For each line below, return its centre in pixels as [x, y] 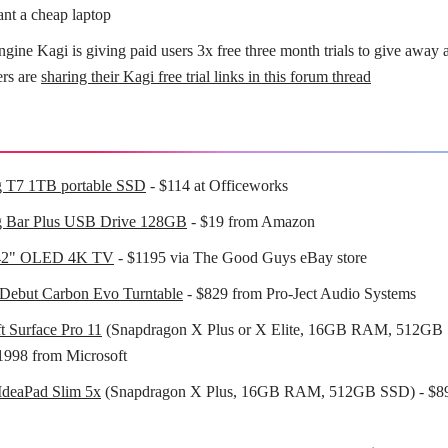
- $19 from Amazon [251, 221]
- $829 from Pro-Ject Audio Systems [299, 293]
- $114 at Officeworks [217, 185]
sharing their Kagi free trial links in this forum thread [206, 76]
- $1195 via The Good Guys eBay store [240, 257]
